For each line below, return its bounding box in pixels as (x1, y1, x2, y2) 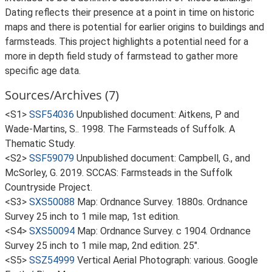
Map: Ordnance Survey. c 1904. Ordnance (77, 225, 251, 237)
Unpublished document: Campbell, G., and (76, 152, 250, 164)
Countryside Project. (5, 182, 92, 193)
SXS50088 (29, 196, 75, 208)
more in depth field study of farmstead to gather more (5, 50, 238, 62)
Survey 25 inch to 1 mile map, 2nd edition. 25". (5, 240, 199, 251)
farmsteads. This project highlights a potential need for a (5, 36, 248, 47)
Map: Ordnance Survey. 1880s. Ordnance (77, 196, 248, 208)
